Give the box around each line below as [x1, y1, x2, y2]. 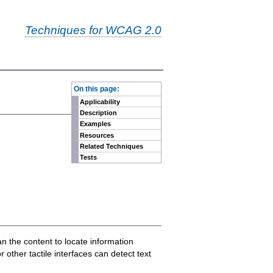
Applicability [80, 97, 121, 105]
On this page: [73, 84, 119, 93]
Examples [80, 120, 112, 128]
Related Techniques [80, 143, 144, 151]
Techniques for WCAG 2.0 [24, 23, 161, 37]
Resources [80, 131, 115, 139]
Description [80, 108, 118, 116]
